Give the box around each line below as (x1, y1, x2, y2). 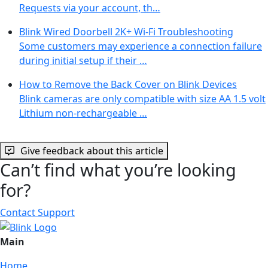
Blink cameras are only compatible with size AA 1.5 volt (19, 92, 266, 105)
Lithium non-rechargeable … (19, 106, 147, 120)
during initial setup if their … (19, 53, 147, 67)
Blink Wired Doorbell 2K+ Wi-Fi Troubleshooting (19, 25, 233, 38)
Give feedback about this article (20, 144, 163, 157)
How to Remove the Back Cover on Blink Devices (19, 77, 237, 91)
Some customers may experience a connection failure (19, 39, 262, 53)
